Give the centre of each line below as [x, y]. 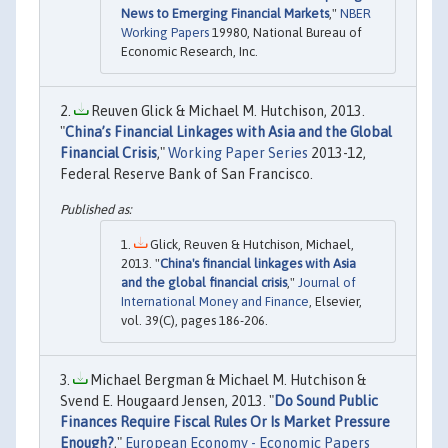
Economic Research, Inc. [189, 51]
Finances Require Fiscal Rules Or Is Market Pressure [225, 422]
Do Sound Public [326, 401]
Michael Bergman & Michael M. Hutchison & [226, 380]
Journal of [327, 283]
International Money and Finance [215, 302]
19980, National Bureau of [285, 32]
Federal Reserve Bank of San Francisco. [186, 173]
